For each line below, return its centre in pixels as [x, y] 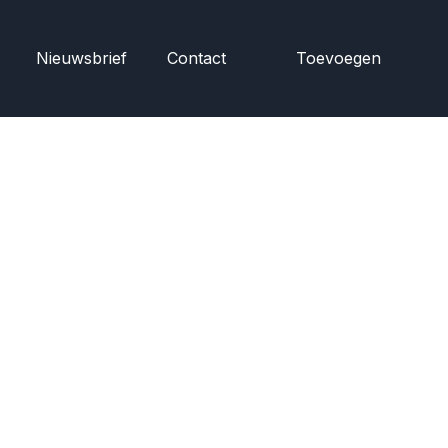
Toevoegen [338, 58]
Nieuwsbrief [81, 58]
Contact [196, 58]
